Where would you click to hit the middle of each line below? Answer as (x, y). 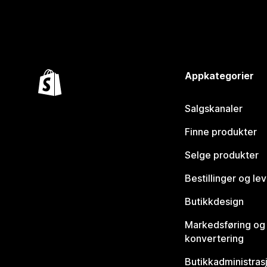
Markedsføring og (225, 225)
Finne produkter (221, 132)
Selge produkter (221, 155)
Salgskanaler (213, 109)
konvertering (214, 239)
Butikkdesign (214, 202)
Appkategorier (219, 76)
